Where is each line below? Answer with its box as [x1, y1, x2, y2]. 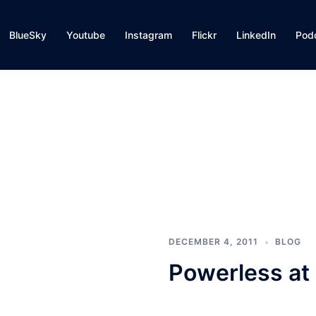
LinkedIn [236, 29, 276, 41]
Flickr [192, 29, 217, 41]
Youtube [66, 29, 105, 41]
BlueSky [9, 29, 47, 41]
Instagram [125, 29, 172, 41]
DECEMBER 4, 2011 [169, 236, 258, 247]
